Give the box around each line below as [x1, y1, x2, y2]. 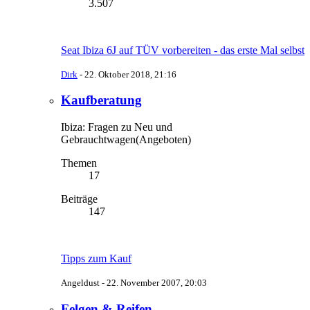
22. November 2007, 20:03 [107, 277, 207, 289]
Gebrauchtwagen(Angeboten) [61, 134, 191, 146]
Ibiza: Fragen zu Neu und [61, 121, 172, 134]
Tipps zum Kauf [61, 253, 131, 265]
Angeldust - [61, 277, 107, 289]
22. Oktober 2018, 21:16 [84, 69, 176, 80]
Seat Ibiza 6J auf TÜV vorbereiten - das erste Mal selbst [61, 44, 304, 56]
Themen [61, 157, 97, 170]
